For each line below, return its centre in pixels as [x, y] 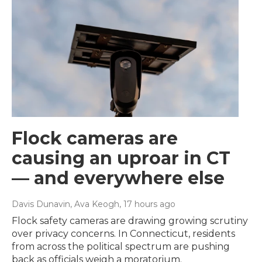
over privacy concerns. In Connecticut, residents [123, 233]
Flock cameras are [95, 138]
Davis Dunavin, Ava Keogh [65, 204]
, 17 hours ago [147, 204]
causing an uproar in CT [121, 158]
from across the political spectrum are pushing [121, 246]
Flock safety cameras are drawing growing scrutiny [130, 220]
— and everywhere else [118, 178]
